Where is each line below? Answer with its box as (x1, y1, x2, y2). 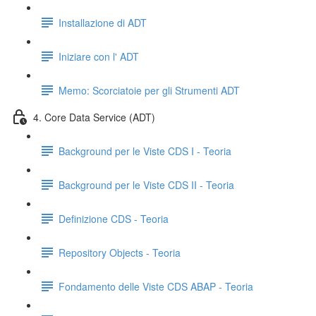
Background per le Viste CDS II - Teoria (59, 177, 234, 192)
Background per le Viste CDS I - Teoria (59, 143, 231, 158)
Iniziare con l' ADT (59, 49, 139, 63)
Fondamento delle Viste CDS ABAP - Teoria (59, 279, 253, 293)
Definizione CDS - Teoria (59, 211, 169, 226)
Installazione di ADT (59, 15, 147, 30)
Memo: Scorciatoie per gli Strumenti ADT (59, 83, 240, 97)
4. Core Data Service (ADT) (33, 109, 155, 124)
